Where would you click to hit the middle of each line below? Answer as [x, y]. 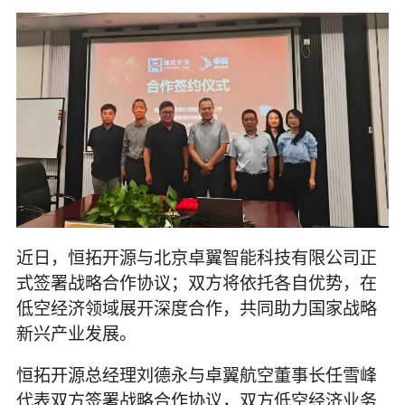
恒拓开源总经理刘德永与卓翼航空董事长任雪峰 [196, 373]
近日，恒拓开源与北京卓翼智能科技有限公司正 [196, 256]
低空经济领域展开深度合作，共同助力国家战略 [196, 306]
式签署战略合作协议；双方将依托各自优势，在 [196, 281]
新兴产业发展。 [76, 332]
